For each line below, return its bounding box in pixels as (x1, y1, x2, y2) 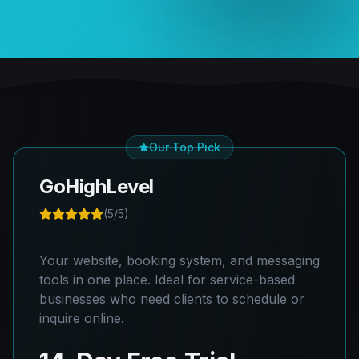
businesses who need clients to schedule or (39, 291, 305, 307)
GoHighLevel (39, 175, 154, 198)
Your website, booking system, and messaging (39, 252, 320, 268)
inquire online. (39, 310, 124, 326)
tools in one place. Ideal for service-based (39, 272, 295, 288)
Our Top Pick (148, 140, 220, 154)
